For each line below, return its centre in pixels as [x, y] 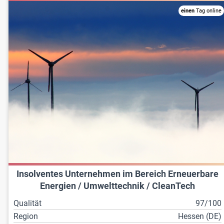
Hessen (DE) [200, 216]
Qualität [27, 203]
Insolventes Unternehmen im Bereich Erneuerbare [118, 174]
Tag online [208, 10]
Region [26, 216]
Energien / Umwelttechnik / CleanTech [118, 186]
